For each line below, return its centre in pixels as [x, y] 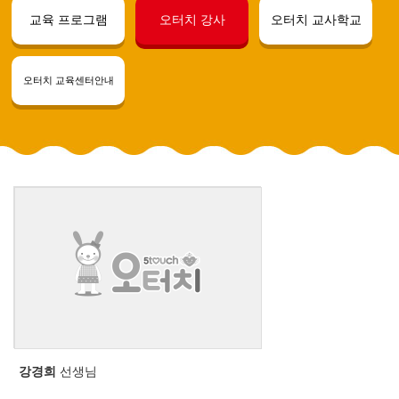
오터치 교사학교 [316, 20]
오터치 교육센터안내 [68, 81]
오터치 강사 [192, 20]
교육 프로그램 [68, 20]
